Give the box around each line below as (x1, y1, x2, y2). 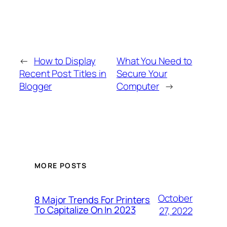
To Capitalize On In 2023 (34, 203, 136, 217)
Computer (116, 80, 160, 93)
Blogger (19, 80, 52, 93)
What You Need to (116, 54, 193, 68)
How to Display (33, 54, 96, 68)
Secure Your (116, 67, 167, 81)
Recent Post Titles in (19, 67, 106, 81)
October (158, 192, 193, 205)
